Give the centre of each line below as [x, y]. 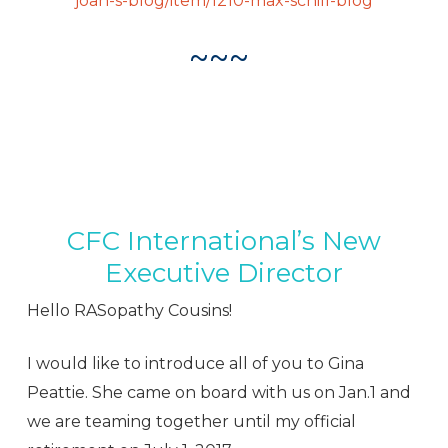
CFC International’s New [223, 241]
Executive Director [223, 273]
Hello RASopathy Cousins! [129, 311]
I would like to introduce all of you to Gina [195, 364]
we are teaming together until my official [191, 422]
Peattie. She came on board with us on [182, 393]
